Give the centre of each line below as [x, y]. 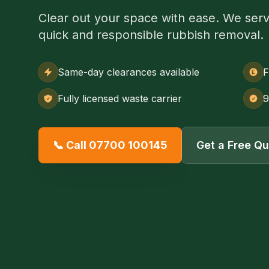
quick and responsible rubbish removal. [151, 35]
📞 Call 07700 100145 [110, 145]
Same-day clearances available [128, 72]
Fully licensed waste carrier [120, 98]
